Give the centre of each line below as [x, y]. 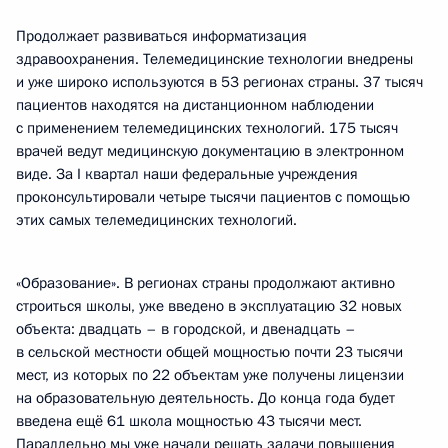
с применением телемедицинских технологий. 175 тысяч [207, 128]
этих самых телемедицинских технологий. [156, 220]
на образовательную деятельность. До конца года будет [205, 398]
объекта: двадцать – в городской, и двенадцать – [186, 329]
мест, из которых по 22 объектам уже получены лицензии [210, 375]
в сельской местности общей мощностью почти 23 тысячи [209, 352]
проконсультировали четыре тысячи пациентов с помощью [213, 197]
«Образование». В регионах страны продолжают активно [205, 283]
